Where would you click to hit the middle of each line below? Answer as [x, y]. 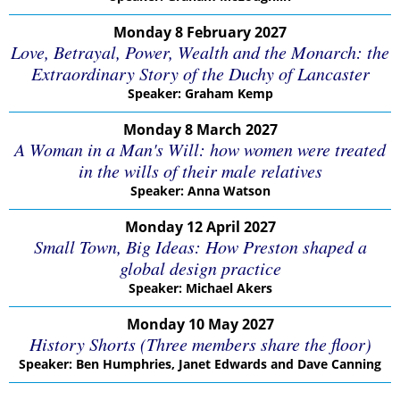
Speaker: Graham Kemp [200, 93]
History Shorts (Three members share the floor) [200, 344]
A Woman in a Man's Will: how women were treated [200, 149]
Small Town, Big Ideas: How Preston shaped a [200, 246]
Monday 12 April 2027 [200, 227]
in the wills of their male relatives [200, 171]
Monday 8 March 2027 [200, 129]
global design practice [200, 268]
